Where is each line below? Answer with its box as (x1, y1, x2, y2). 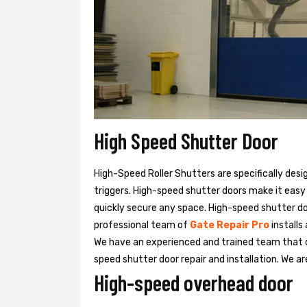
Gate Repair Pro (190, 219, 269, 231)
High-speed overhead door (94, 269, 293, 295)
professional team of (94, 219, 190, 231)
